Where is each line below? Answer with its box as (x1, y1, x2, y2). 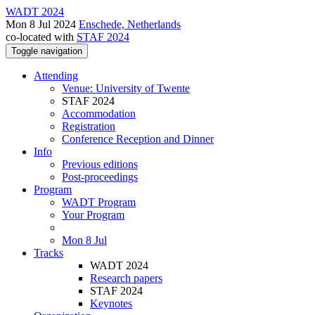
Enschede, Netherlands (79, 18, 181, 30)
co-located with (6, 31, 77, 43)
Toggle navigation (11, 46, 82, 56)
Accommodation (62, 108, 136, 120)
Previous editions (62, 158, 138, 170)
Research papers (90, 272, 162, 284)
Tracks (34, 247, 63, 259)
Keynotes (90, 297, 132, 309)
